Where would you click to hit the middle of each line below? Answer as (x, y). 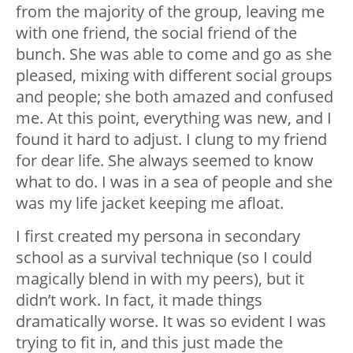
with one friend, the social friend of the (156, 33)
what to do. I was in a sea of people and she (174, 182)
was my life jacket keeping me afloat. (150, 203)
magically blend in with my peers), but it (160, 279)
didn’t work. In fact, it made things (139, 300)
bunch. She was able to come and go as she (174, 54)
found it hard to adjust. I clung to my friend (171, 139)
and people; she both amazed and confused (175, 97)
